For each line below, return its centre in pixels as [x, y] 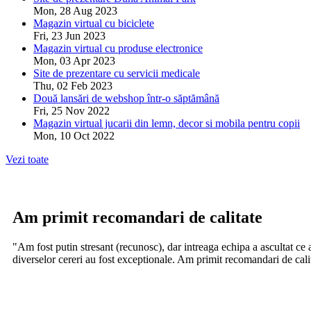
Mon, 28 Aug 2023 [75, 10]
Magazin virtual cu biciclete [94, 23]
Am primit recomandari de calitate [137, 217]
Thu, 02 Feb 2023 [73, 85]
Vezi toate [27, 159]
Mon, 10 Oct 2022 [74, 135]
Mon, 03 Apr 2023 [74, 60]
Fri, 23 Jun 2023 [69, 35]
